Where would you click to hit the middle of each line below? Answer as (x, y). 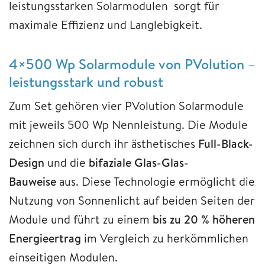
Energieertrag (45, 238)
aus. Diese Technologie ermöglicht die (156, 181)
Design (27, 162)
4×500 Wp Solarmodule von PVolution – (132, 64)
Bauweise (33, 181)
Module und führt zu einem (81, 219)
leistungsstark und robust (86, 81)
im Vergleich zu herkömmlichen (165, 238)
